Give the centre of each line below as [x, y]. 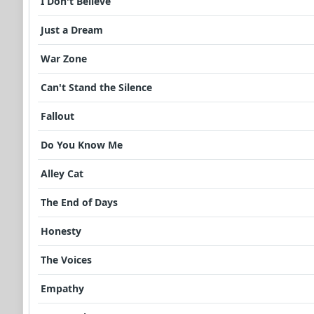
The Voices [66, 260]
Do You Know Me [82, 145]
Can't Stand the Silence [96, 88]
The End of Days [79, 203]
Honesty [61, 231]
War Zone [64, 59]
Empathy [62, 289]
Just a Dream [72, 30]
